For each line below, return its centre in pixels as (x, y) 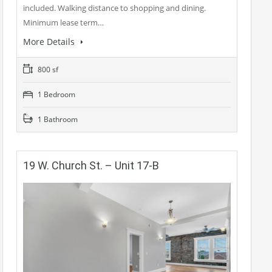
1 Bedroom (56, 94)
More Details (50, 42)
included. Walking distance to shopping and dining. (114, 8)
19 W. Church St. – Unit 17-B (91, 165)
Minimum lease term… (63, 22)
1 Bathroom (57, 119)
